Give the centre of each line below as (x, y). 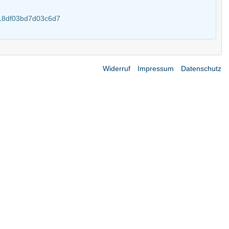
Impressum (156, 68)
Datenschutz (201, 68)
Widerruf (117, 68)
